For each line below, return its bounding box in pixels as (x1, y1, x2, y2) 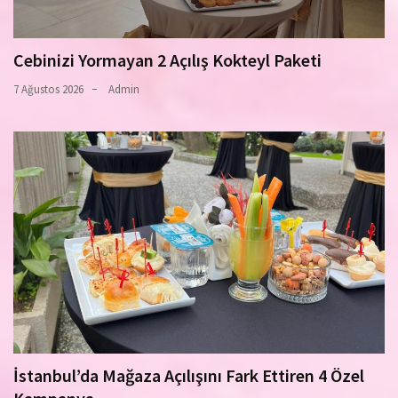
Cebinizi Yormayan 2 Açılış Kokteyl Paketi (13, 48, 322, 71)
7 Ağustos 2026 (13, 81, 84, 97)
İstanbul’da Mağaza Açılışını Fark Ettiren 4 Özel (13, 363, 364, 386)
